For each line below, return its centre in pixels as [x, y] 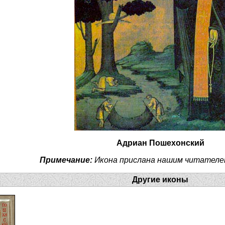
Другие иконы [160, 180]
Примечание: [66, 160]
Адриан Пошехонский [160, 143]
